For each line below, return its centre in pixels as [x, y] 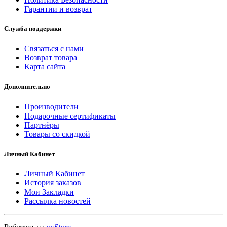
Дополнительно [27, 87]
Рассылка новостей [58, 201]
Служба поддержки [33, 29]
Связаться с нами [54, 49]
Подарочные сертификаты [70, 116]
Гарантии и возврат [58, 9]
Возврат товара [51, 58]
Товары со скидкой [57, 134]
